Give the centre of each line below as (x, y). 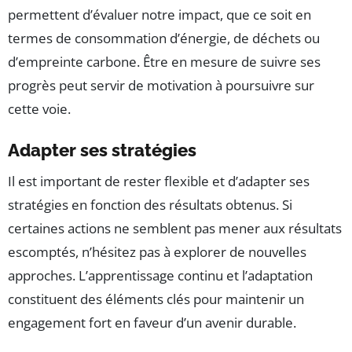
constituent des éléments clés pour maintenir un (156, 299)
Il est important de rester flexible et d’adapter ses (159, 181)
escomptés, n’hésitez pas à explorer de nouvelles (157, 252)
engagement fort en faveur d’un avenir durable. (152, 323)
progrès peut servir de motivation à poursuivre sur (161, 86)
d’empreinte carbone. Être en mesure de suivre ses (164, 62)
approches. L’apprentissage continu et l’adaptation (160, 276)
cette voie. (39, 109)
